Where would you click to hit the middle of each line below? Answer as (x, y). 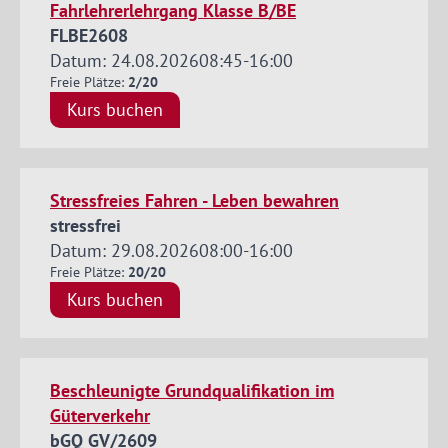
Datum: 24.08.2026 (124, 61)
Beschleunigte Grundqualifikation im (192, 391)
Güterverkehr (100, 416)
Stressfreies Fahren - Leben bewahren (194, 201)
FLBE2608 (89, 36)
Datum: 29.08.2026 (124, 251)
